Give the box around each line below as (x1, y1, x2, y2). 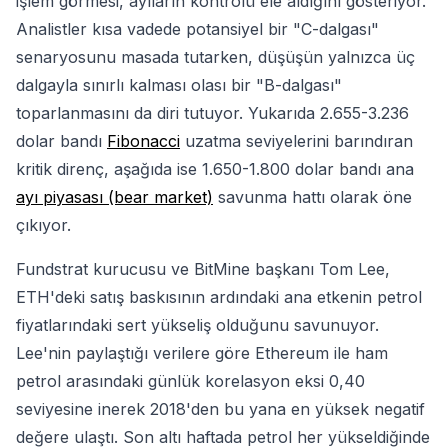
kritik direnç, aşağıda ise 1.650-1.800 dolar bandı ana (16, 159, 414, 180)
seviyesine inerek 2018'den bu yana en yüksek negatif (16, 399, 425, 420)
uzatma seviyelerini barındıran (180, 131, 413, 152)
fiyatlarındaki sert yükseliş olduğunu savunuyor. (16, 315, 379, 336)
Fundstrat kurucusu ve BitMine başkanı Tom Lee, (16, 259, 390, 280)
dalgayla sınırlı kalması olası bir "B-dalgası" (16, 75, 342, 96)
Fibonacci (107, 131, 180, 152)
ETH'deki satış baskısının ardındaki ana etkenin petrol (16, 287, 422, 308)
